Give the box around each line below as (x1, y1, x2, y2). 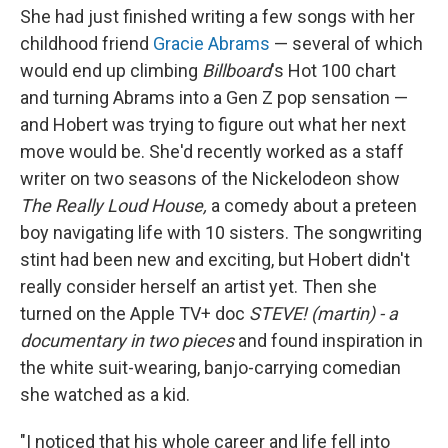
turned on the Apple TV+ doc (20, 303, 249, 324)
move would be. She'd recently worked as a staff (20, 141, 404, 162)
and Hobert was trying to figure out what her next (20, 114, 406, 135)
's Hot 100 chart (271, 60, 396, 81)
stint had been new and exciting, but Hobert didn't (20, 249, 410, 270)
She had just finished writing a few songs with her (20, 6, 415, 27)
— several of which (270, 33, 423, 54)
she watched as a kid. (20, 384, 190, 405)
